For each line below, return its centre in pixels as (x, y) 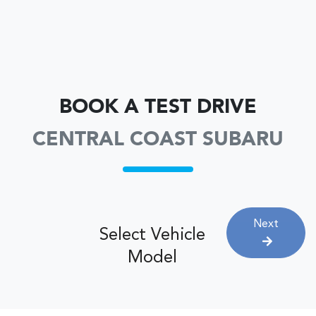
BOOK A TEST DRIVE (158, 108)
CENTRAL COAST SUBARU (158, 140)
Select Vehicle (153, 236)
